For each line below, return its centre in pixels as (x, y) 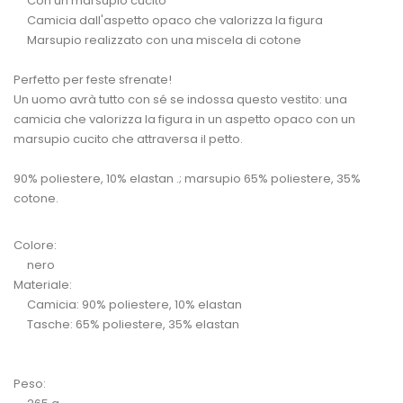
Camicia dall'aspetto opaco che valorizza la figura (168, 20)
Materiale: (43, 284)
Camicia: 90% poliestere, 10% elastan (128, 304)
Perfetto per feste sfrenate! (93, 79)
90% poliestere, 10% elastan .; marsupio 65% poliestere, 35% (187, 178)
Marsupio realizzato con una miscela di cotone (157, 40)
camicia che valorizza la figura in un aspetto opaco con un (184, 119)
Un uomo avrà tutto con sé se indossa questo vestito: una (180, 99)
